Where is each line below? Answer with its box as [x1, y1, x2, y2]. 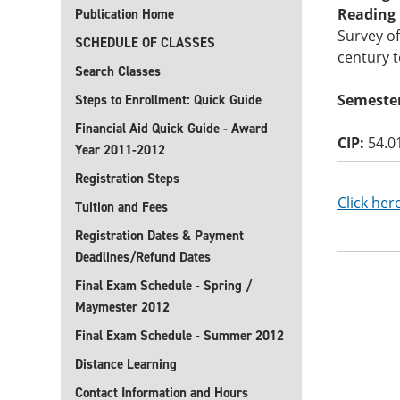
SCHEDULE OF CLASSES [75, 34, 215, 52]
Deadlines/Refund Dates [75, 248, 211, 266]
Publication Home [75, 5, 174, 23]
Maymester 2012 [75, 298, 170, 316]
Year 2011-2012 [75, 141, 165, 159]
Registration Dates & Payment [75, 227, 244, 245]
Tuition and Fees [75, 198, 168, 216]
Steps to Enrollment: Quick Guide [75, 91, 262, 109]
